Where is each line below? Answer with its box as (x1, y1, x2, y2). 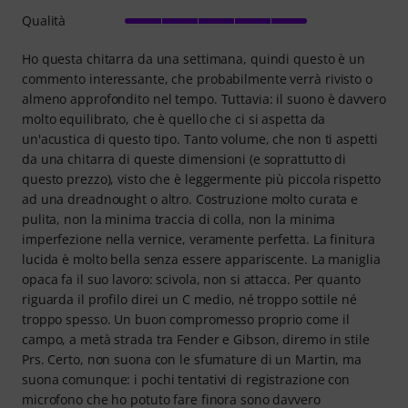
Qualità (22, 11, 66, 29)
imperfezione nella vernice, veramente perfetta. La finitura (22, 229, 375, 248)
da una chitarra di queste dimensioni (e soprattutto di (22, 149, 347, 168)
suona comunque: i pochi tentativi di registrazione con (22, 370, 351, 388)
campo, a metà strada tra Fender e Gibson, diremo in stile (22, 330, 370, 348)
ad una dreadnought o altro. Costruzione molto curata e (22, 189, 359, 208)
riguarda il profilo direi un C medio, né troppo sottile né (22, 290, 357, 308)
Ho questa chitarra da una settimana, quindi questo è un (22, 49, 365, 67)
